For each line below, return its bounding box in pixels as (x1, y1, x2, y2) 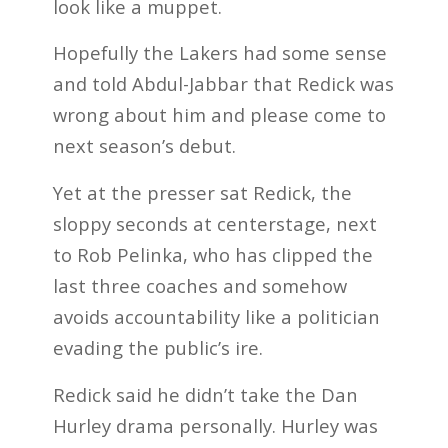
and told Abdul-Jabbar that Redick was (52, 71, 394, 97)
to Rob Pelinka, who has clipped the (52, 242, 373, 268)
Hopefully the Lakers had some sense (52, 40, 387, 66)
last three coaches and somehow (52, 273, 347, 299)
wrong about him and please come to (52, 102, 386, 128)
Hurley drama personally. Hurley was (52, 412, 378, 438)
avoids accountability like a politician (52, 304, 380, 330)
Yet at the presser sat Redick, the (52, 180, 352, 206)
